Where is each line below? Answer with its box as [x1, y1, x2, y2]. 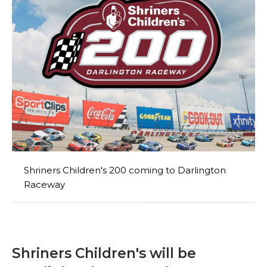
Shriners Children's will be [12, 244, 196, 262]
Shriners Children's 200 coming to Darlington [24, 164, 226, 176]
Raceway [24, 178, 65, 190]
